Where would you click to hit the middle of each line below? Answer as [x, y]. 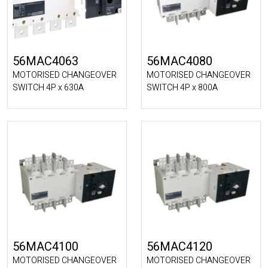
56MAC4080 [179, 61]
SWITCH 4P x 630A [48, 88]
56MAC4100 [45, 247]
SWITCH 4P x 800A [182, 88]
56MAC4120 [179, 247]
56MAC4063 [45, 61]
